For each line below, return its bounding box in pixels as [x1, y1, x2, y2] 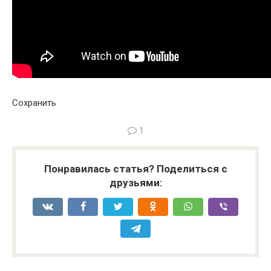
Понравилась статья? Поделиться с [44, 163, 227, 175]
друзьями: [109, 177, 162, 189]
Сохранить [12, 97, 56, 109]
